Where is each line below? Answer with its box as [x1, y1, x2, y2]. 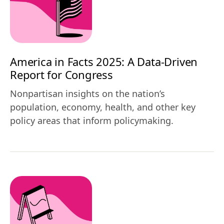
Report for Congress [10, 66, 113, 82]
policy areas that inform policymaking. [10, 114, 173, 126]
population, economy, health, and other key [10, 100, 195, 113]
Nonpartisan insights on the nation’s [10, 87, 165, 99]
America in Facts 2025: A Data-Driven [10, 53, 198, 69]
